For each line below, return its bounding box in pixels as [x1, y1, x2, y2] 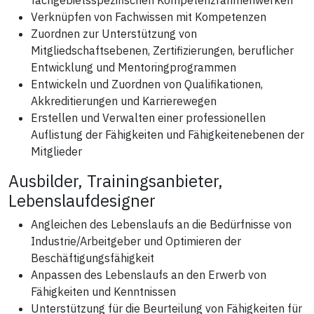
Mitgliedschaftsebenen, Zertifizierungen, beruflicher [31, 43, 294, 57]
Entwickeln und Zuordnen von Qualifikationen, [31, 76, 263, 91]
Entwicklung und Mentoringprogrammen [31, 60, 236, 74]
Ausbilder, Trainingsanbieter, [8, 170, 223, 191]
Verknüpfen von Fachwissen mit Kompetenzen [31, 9, 266, 24]
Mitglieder [31, 144, 82, 158]
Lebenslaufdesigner [8, 189, 156, 211]
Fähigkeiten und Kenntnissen [31, 284, 176, 299]
